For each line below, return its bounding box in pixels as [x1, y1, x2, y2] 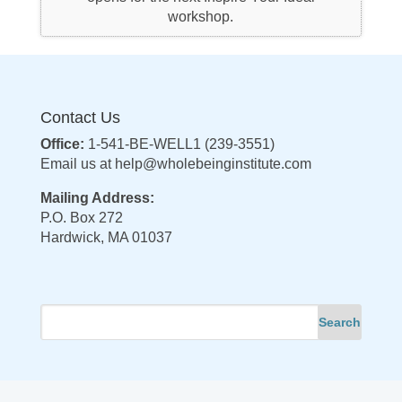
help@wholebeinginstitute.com [114, 156, 311, 172]
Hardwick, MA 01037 [39, 230, 172, 246]
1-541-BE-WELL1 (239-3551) [83, 136, 275, 153]
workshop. [168, 9, 234, 25]
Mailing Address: [39, 190, 154, 206]
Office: [39, 136, 84, 153]
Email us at [39, 156, 115, 172]
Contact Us [39, 109, 120, 127]
